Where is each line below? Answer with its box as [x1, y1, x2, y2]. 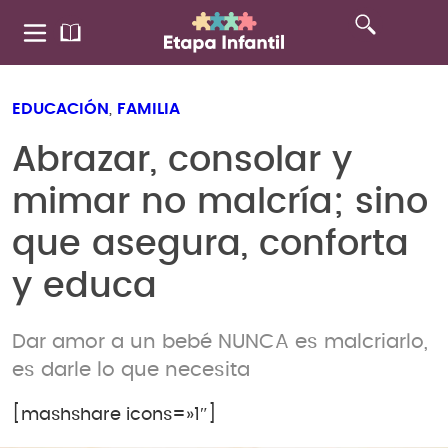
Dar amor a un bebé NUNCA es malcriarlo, [12, 331, 428, 352]
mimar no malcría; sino [12, 184, 428, 220]
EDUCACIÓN [12, 101, 109, 117]
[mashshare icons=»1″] [12, 406, 217, 425]
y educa [12, 268, 157, 304]
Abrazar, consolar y [12, 142, 352, 178]
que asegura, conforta [12, 226, 409, 262]
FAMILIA [117, 101, 180, 117]
